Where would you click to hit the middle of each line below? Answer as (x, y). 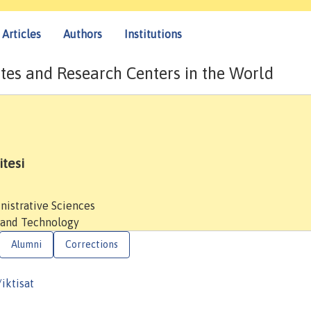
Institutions (153, 34)
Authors (83, 34)
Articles (22, 34)
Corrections (92, 245)
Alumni (26, 245)
